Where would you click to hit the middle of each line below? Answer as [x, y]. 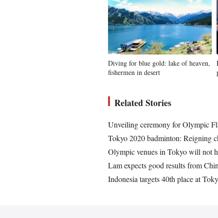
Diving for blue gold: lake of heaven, [159, 63]
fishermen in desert [134, 72]
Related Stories [143, 103]
